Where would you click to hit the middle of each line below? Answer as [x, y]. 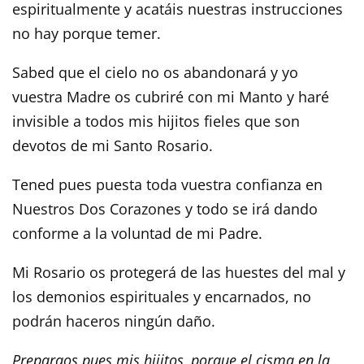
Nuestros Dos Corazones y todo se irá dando [165, 208]
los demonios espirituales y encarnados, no [162, 296]
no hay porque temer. [87, 33]
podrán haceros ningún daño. [114, 321]
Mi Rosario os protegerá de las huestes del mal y [179, 272]
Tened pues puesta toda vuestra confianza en [167, 184]
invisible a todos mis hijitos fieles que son [156, 121]
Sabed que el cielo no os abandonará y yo [155, 72]
